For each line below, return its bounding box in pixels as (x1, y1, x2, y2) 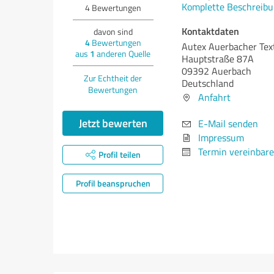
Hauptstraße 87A (182, 52, 254, 65)
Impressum (198, 131, 244, 144)
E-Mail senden (198, 117, 258, 130)
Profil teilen (98, 149, 141, 160)
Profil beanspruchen (75, 177, 150, 189)
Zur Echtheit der (84, 72, 142, 84)
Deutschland (182, 76, 234, 90)
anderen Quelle (95, 48, 150, 59)
